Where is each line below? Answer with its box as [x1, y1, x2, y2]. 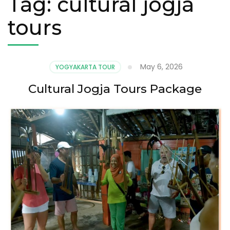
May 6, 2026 [140, 61, 183, 72]
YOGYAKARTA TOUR [55, 62, 115, 71]
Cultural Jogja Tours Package [28, 81, 202, 96]
